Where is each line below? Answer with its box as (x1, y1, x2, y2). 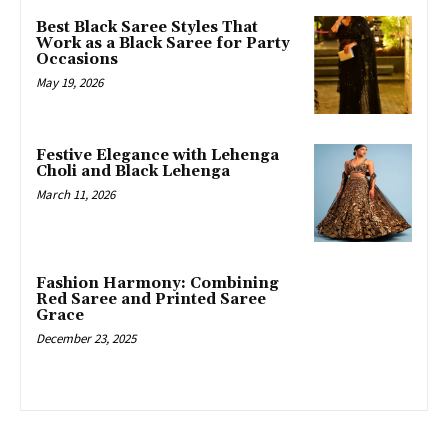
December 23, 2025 (36, 329, 136, 347)
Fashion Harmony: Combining (36, 273, 279, 293)
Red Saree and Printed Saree (36, 289, 266, 309)
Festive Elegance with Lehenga (36, 146, 279, 166)
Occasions (36, 50, 118, 70)
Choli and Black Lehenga (36, 162, 230, 182)
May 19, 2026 (36, 74, 103, 92)
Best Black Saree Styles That (36, 18, 258, 38)
